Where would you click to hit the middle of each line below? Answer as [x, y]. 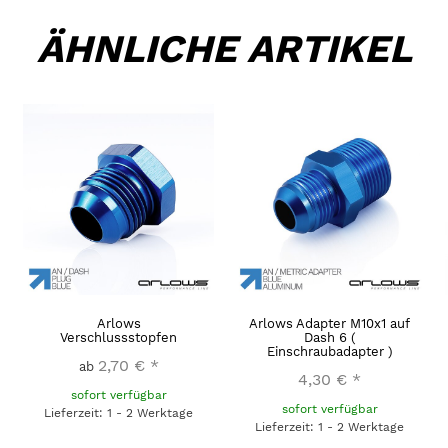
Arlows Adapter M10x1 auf [329, 324]
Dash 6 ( [329, 338]
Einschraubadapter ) [329, 352]
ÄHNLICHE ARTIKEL [224, 49]
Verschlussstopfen [118, 338]
